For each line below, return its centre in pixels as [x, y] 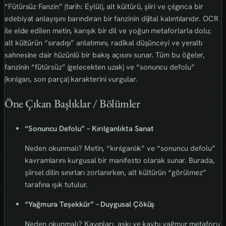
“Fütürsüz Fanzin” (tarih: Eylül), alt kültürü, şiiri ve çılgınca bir [104, 6]
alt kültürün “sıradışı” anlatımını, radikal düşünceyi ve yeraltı [104, 43]
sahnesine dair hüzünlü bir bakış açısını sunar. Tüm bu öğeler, [105, 55]
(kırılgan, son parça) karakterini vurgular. [71, 79]
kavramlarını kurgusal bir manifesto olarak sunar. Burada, [120, 160]
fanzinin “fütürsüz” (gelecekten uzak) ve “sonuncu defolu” [100, 67]
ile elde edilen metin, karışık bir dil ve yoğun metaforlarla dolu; [108, 31]
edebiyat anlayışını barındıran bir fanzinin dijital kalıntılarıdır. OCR [111, 18]
